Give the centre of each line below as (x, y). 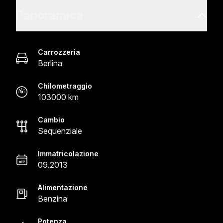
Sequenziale (60, 131)
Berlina (50, 63)
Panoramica (50, 15)
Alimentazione (63, 187)
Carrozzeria (59, 52)
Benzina (53, 199)
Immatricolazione (68, 154)
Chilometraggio (65, 86)
